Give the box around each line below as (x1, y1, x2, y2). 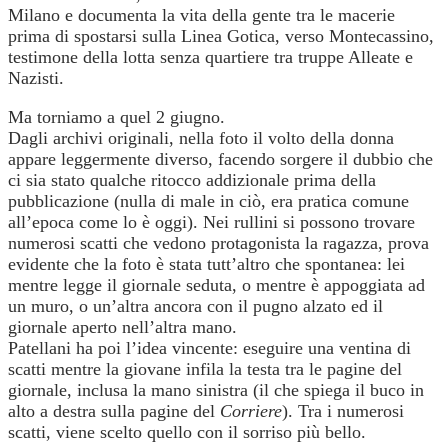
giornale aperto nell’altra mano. (8, 316, 237, 337)
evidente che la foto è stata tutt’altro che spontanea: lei (8, 253, 405, 274)
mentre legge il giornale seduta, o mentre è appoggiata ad (8, 274, 425, 295)
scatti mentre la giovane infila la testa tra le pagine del (8, 358, 402, 379)
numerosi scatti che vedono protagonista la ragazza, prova (8, 232, 429, 253)
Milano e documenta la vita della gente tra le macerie (8, 4, 395, 25)
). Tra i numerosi (282, 400, 404, 421)
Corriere (220, 400, 282, 421)
